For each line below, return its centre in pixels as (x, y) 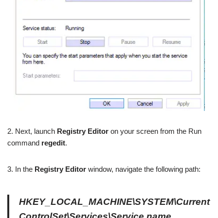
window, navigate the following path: (143, 169)
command (24, 143)
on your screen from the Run (155, 131)
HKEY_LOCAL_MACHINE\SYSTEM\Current (114, 201)
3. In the (21, 169)
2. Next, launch (32, 131)
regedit (53, 143)
